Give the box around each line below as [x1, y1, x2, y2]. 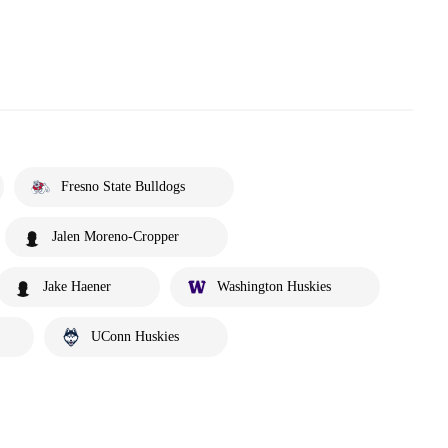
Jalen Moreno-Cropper [52, 229, 179, 244]
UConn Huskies [91, 329, 179, 344]
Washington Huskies [217, 279, 331, 294]
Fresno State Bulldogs [61, 179, 185, 194]
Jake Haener [43, 279, 111, 294]
